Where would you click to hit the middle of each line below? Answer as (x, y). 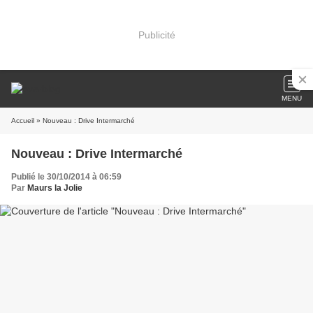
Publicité (156, 35)
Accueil (23, 121)
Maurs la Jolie (55, 188)
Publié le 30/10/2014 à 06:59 (66, 177)
